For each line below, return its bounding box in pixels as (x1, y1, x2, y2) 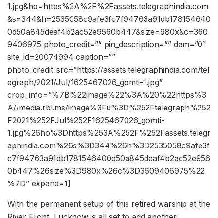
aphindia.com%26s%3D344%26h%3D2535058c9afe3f (7, 141, 210, 151)
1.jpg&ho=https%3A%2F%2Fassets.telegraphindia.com (7, 1, 208, 12)
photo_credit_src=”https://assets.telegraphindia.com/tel (7, 65, 209, 75)
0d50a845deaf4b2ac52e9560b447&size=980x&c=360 (7, 27, 208, 37)
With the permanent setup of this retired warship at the (7, 199, 210, 209)
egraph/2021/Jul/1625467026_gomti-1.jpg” (7, 77, 163, 88)
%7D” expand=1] (7, 179, 71, 189)
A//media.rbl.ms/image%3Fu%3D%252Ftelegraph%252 (7, 103, 211, 113)
